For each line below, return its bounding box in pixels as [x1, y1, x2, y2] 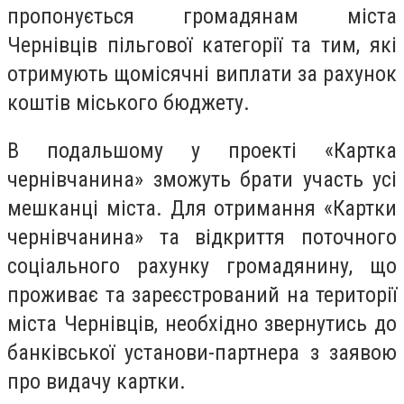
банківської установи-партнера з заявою [7, 340, 397, 366]
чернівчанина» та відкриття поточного [7, 225, 397, 251]
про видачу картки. [7, 369, 186, 395]
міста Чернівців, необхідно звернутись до [7, 311, 397, 337]
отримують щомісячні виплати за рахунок [7, 60, 397, 87]
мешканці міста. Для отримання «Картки [7, 196, 397, 222]
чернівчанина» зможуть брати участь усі [7, 167, 397, 193]
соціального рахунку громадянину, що [7, 253, 397, 280]
